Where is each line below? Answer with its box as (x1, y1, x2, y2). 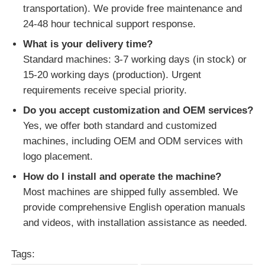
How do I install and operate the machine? (23, 170, 222, 182)
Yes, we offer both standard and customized (23, 119, 217, 131)
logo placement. (23, 150, 93, 162)
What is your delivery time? (23, 38, 153, 50)
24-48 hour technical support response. (23, 18, 196, 30)
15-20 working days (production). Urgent (23, 69, 202, 80)
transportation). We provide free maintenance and (23, 2, 243, 14)
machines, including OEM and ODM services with (23, 135, 243, 147)
